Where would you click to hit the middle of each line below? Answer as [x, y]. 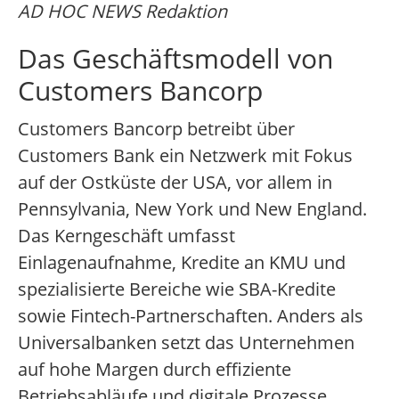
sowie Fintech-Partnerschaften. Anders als [191, 316]
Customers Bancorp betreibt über [156, 129]
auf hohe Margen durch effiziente [155, 370]
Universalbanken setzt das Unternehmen [186, 343]
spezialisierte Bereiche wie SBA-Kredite [177, 289]
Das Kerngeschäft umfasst [126, 236]
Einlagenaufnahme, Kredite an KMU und [182, 263]
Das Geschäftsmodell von [175, 59]
